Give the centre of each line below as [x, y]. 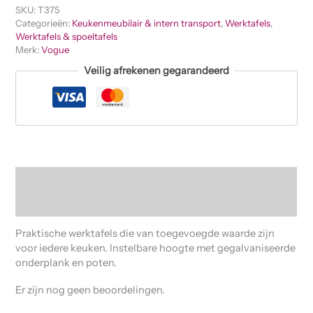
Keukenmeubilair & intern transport [147, 23]
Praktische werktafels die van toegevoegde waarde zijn [145, 234]
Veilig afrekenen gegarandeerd [156, 71]
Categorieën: [44, 23]
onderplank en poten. [66, 263]
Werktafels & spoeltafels [67, 36]
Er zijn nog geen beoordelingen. [90, 290]
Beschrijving [45, 179]
